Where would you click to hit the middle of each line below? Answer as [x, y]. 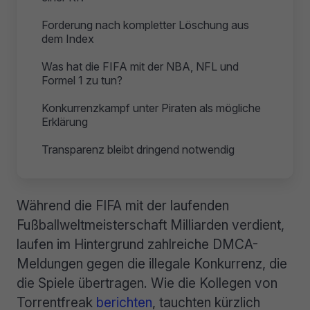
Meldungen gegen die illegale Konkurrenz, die [152, 264]
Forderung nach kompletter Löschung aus [145, 25]
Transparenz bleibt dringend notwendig [138, 149]
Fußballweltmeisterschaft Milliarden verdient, [151, 225]
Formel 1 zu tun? [82, 80]
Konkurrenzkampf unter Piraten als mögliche [151, 108]
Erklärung [65, 122]
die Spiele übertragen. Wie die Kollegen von [147, 283]
